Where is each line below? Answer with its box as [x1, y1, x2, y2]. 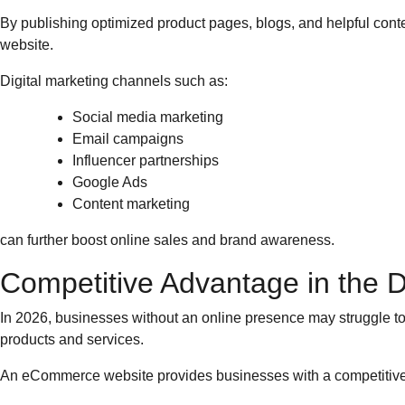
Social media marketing [72, 109, 223, 125]
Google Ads [72, 174, 147, 190]
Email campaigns [72, 131, 184, 146]
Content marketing [72, 196, 190, 212]
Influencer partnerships [72, 153, 219, 168]
